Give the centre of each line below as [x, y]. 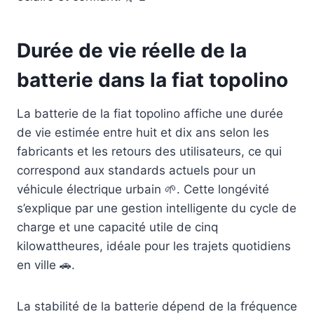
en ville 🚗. [46, 265]
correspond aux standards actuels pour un [136, 171]
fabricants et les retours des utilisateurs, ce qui [149, 152]
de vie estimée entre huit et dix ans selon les [143, 133]
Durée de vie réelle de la [132, 51]
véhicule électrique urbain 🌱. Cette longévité [143, 190]
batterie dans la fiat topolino [152, 80]
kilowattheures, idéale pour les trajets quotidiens [154, 246]
